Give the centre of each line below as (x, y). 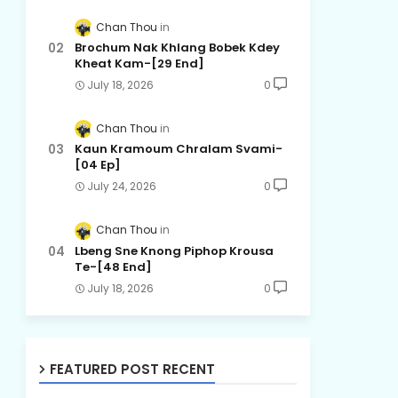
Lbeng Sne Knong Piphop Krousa (174, 251)
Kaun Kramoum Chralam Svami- (178, 149)
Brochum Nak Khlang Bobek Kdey (177, 48)
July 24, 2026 (121, 187)
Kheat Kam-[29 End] (139, 64)
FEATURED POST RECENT (132, 369)
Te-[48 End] (113, 267)
